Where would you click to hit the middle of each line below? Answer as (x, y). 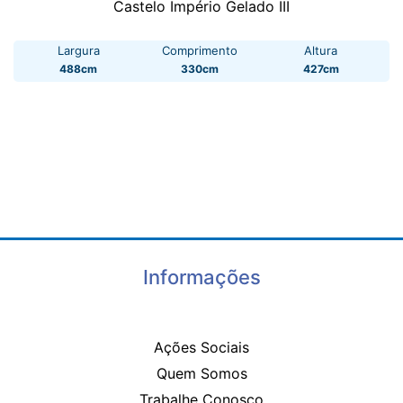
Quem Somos (201, 373)
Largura (78, 51)
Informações (201, 278)
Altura (321, 51)
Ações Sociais (201, 347)
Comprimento (199, 51)
